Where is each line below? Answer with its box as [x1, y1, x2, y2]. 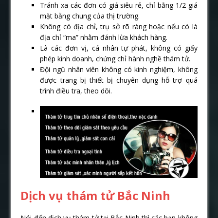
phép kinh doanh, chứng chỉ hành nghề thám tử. [40, 54, 191, 64]
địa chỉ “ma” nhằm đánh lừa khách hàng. [40, 33, 168, 42]
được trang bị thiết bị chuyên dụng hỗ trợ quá [40, 75, 198, 85]
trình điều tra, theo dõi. [40, 86, 112, 96]
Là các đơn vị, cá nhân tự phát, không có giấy [40, 43, 198, 53]
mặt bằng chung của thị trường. [40, 11, 140, 21]
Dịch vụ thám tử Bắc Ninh [20, 187, 174, 203]
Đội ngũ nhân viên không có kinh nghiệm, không [40, 65, 198, 74]
